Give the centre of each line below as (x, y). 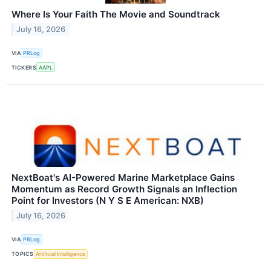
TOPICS (23, 254)
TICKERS (24, 67)
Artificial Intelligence (61, 254)
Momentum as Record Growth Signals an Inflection (124, 189)
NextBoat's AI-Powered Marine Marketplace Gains (123, 178)
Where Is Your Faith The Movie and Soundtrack (116, 15)
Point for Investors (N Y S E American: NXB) (108, 201)
